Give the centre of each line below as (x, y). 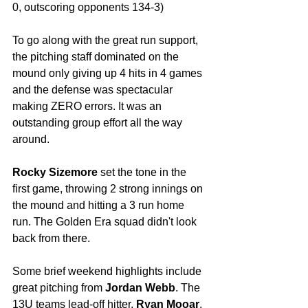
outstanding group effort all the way (99, 123)
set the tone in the (143, 172)
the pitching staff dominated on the (97, 57)
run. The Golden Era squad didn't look (106, 222)
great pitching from (59, 288)
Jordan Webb (140, 288)
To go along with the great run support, (107, 40)
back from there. (53, 238)
